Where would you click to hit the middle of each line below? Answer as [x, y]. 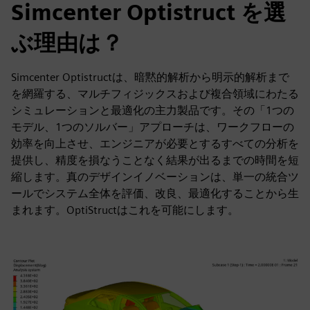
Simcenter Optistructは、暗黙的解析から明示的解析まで [150, 77]
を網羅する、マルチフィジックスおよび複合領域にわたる [155, 94]
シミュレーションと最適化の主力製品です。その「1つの [153, 110]
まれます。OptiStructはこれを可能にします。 [125, 210]
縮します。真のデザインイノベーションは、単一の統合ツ [155, 177]
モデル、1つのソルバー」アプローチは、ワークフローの [153, 127]
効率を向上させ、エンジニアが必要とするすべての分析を [155, 144]
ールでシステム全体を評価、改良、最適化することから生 [155, 193]
